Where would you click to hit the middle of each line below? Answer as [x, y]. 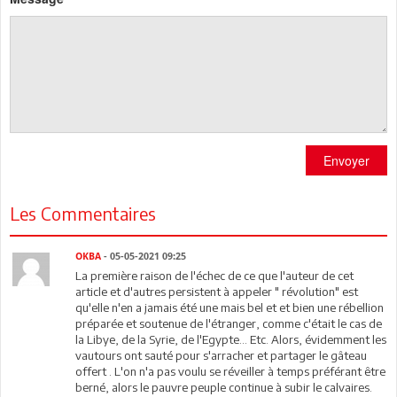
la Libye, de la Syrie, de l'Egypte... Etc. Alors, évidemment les [231, 339]
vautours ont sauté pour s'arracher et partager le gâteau [222, 355]
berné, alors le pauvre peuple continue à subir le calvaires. [224, 387]
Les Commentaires [83, 213]
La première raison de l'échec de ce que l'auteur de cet [215, 275]
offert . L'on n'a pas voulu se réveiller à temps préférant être [231, 371]
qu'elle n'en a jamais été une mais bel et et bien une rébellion [230, 307]
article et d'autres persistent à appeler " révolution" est [217, 291]
